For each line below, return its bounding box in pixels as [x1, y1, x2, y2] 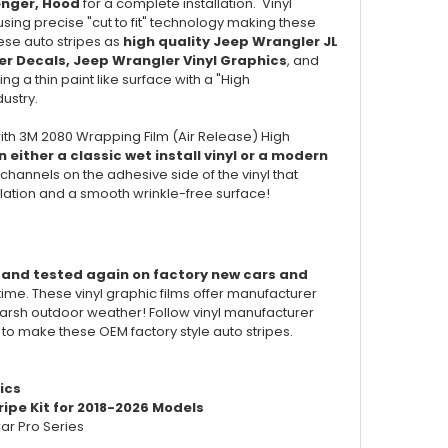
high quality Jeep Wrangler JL [123, 31, 339, 51]
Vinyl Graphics [183, 50, 288, 70]
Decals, [16, 50, 74, 70]
